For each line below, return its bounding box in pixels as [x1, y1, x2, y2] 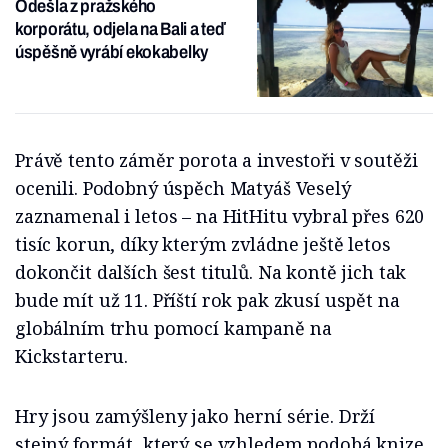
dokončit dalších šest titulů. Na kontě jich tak [15, 259, 407, 284]
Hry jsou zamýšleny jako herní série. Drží [15, 403, 376, 428]
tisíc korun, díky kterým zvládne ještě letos [15, 231, 391, 256]
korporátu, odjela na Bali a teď [15, 19, 225, 40]
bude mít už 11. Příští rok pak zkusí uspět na [15, 287, 400, 312]
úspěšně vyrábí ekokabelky [15, 42, 209, 63]
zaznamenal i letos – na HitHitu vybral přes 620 [15, 203, 425, 228]
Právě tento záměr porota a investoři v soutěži [15, 147, 418, 172]
